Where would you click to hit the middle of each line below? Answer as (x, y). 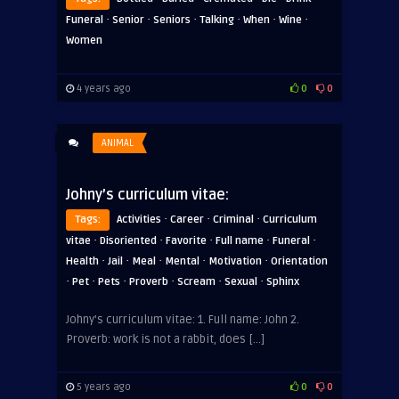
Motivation (235, 261)
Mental (182, 261)
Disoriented (128, 240)
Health (82, 261)
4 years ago (102, 88)
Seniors (172, 20)
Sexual (241, 281)
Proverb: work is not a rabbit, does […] (165, 339)
